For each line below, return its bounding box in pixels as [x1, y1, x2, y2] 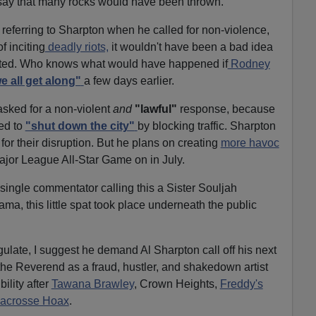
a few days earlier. [83, 74, 174, 87]
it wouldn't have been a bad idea [108, 40, 273, 53]
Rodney [227, 57, 270, 70]
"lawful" [134, 102, 177, 115]
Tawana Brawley [51, 277, 134, 290]
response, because [176, 102, 275, 115]
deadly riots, [44, 40, 109, 53]
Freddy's [219, 277, 263, 290]
